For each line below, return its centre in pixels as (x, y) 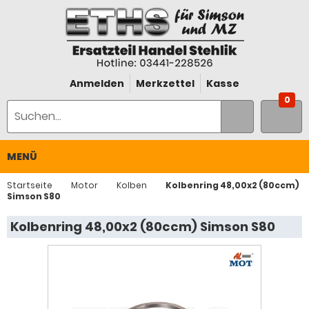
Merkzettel (165, 83)
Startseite (30, 185)
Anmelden (97, 83)
